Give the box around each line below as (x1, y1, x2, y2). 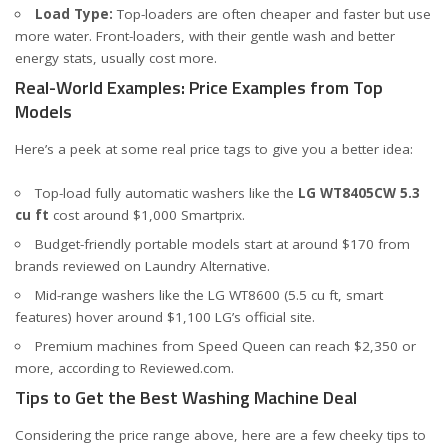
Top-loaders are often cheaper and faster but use (112, 5, 431, 23)
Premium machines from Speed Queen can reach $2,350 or (34, 337, 416, 355)
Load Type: (34, 5, 113, 23)
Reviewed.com (140, 359, 231, 377)
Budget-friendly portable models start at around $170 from (34, 235, 410, 253)
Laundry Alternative (145, 257, 267, 275)
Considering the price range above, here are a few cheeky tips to (15, 425, 426, 444)
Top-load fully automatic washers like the (34, 184, 298, 202)
